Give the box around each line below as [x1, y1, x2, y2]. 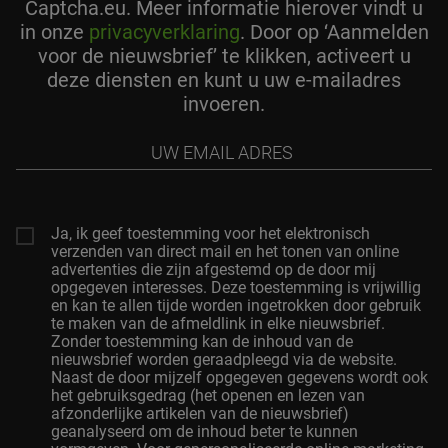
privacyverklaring [88, 20, 240, 45]
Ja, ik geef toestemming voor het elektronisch [51, 224, 370, 244]
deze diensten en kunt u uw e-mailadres [47, 68, 401, 93]
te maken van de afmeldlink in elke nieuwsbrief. [51, 314, 385, 334]
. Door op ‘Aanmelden [239, 20, 429, 45]
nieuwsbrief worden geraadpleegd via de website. [51, 350, 397, 370]
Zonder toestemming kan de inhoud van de [51, 332, 353, 352]
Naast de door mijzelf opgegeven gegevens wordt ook [51, 368, 428, 388]
